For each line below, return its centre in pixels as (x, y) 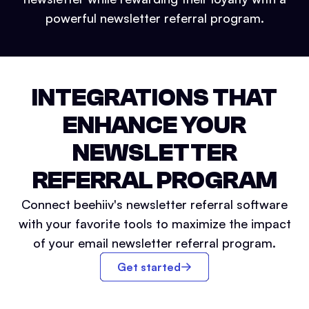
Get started (149, 267)
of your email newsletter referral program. (154, 243)
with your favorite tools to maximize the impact (154, 224)
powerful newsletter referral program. (154, 18)
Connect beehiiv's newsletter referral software (154, 205)
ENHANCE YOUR (154, 126)
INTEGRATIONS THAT (154, 98)
